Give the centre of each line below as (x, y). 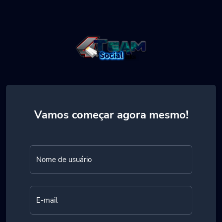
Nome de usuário (64, 159)
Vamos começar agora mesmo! (111, 115)
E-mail (47, 200)
